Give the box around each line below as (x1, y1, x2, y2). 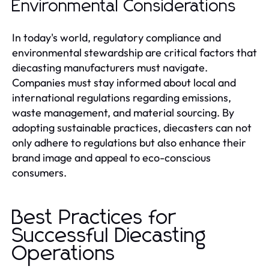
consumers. (12, 165, 67, 180)
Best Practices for (12, 207, 177, 228)
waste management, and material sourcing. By (12, 105, 234, 119)
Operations (12, 243, 116, 264)
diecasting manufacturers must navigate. (12, 60, 208, 74)
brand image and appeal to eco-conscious (12, 150, 211, 165)
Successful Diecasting (12, 225, 207, 246)
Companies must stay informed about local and (12, 75, 236, 89)
